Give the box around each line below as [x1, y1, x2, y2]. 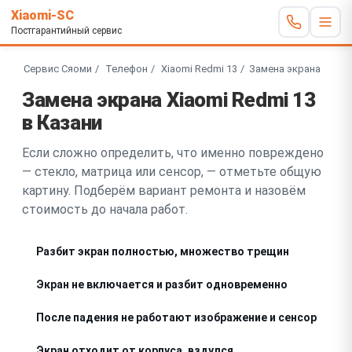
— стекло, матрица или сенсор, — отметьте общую [22, 163, 321, 179]
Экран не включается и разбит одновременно [36, 277, 288, 291]
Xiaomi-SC [11, 7, 74, 23]
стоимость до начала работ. [22, 201, 188, 217]
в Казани [22, 110, 102, 134]
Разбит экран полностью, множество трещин [36, 244, 289, 258]
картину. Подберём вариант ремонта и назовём [22, 182, 306, 198]
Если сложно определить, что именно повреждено [22, 145, 324, 160]
